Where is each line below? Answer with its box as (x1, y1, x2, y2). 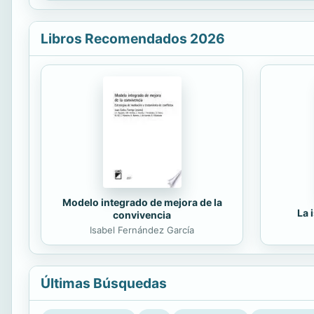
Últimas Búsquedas (41, 275, 167, 292)
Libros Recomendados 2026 (41, 30, 225, 48)
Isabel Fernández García (90, 224, 194, 236)
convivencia (113, 209, 171, 221)
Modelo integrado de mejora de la (62, 196, 222, 209)
